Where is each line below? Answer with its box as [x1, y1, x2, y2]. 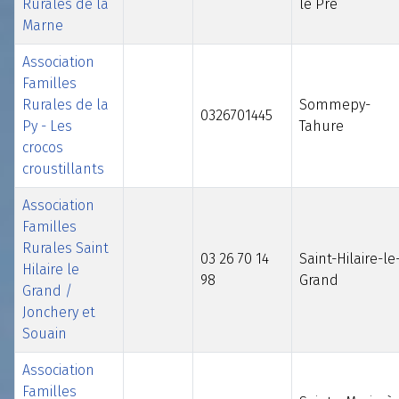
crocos [22, 138, 63, 156]
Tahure [299, 117, 344, 134]
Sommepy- [299, 95, 370, 113]
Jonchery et [22, 303, 95, 321]
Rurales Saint [22, 239, 109, 256]
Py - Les [22, 117, 72, 134]
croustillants [22, 159, 104, 177]
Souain [22, 324, 67, 342]
